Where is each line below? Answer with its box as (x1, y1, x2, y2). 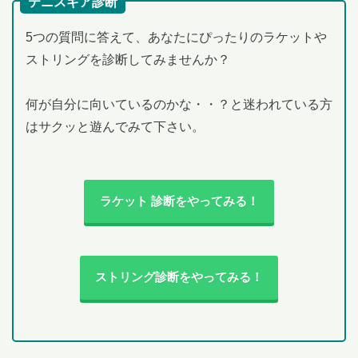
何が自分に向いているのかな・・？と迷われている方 (25, 97, 332, 111)
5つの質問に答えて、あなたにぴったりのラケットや (25, 30, 327, 44)
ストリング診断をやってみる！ (95, 271, 263, 284)
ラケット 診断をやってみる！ (99, 194, 259, 208)
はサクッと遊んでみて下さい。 (25, 119, 205, 133)
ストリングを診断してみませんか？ (25, 52, 230, 66)
